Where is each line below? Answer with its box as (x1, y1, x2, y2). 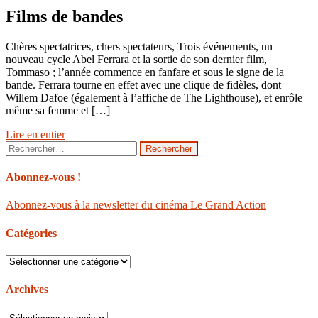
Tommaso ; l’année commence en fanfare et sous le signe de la (6, 65, 284, 78)
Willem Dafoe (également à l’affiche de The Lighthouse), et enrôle (6, 91, 302, 104)
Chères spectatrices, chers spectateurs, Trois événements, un (6, 40, 273, 53)
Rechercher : (5, 140, 62, 153)
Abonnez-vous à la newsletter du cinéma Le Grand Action (6, 199, 266, 212)
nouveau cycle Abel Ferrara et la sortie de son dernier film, (6, 53, 267, 65)
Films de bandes (6, 7, 123, 26)
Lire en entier (6, 128, 65, 141)
